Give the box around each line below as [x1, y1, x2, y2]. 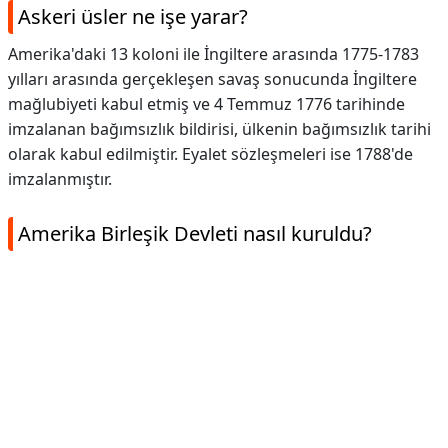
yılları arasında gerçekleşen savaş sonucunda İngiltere [8, 68, 417, 90]
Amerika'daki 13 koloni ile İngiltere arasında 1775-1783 [8, 43, 419, 65]
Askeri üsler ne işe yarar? [18, 3, 248, 30]
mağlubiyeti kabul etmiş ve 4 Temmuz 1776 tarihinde [8, 93, 405, 115]
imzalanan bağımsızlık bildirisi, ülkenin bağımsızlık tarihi [8, 118, 431, 140]
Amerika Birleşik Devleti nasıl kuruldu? [18, 220, 372, 247]
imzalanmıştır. [8, 168, 112, 190]
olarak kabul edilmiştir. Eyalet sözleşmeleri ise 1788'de [8, 143, 413, 165]
